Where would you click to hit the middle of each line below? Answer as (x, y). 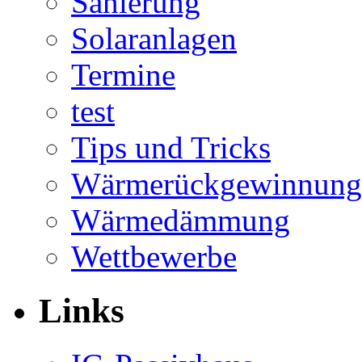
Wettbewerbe (154, 256)
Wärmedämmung (181, 220)
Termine (123, 74)
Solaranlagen (154, 38)
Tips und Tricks (171, 147)
